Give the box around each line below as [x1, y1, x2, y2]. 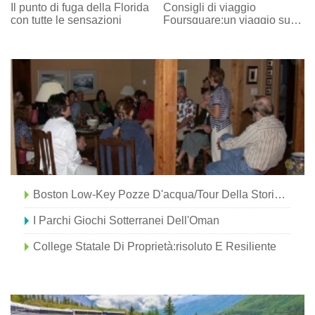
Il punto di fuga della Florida [11, 1, 149, 14]
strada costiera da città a [163, 27, 285, 39]
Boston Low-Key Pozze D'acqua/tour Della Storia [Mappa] [274, 188, 285, 201]
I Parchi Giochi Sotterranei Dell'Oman [33, 214, 219, 227]
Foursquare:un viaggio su [163, 14, 291, 27]
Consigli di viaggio [163, 1, 257, 14]
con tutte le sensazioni [11, 14, 122, 27]
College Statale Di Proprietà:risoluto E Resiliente [33, 240, 276, 253]
